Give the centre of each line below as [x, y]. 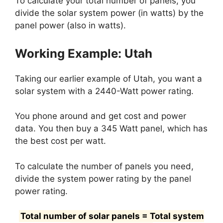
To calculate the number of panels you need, [104, 166]
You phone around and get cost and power [101, 116]
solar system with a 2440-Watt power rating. [104, 91]
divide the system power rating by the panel [103, 178]
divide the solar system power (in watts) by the [109, 13]
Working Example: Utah [84, 53]
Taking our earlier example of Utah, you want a [109, 78]
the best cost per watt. [60, 141]
